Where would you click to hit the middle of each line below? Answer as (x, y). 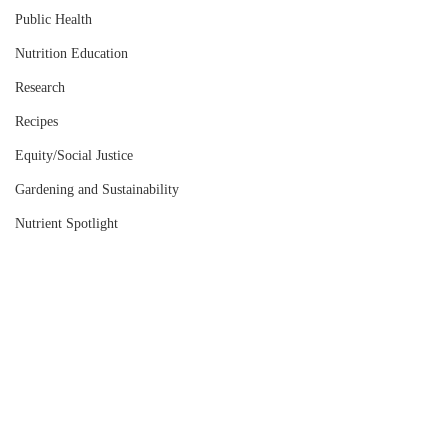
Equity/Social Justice (74, 155)
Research (40, 87)
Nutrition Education (71, 53)
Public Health (53, 19)
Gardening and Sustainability (97, 189)
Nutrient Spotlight (66, 223)
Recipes (36, 121)
